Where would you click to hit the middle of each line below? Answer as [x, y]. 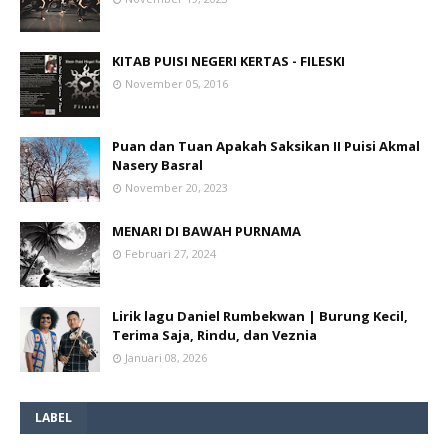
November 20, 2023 [176, 188]
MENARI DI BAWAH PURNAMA [206, 231]
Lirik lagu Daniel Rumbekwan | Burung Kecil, [260, 316]
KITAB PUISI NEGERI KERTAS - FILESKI [228, 61]
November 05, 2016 [176, 84]
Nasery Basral [157, 165]
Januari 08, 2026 [166, 358]
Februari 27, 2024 [170, 254]
